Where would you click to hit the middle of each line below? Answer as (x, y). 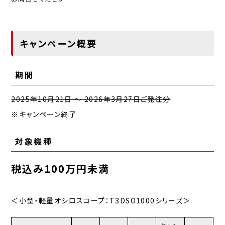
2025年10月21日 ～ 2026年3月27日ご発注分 (91, 99)
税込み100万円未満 (61, 169)
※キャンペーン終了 (44, 114)
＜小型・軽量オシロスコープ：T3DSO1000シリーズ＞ (101, 201)
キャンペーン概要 (58, 43)
